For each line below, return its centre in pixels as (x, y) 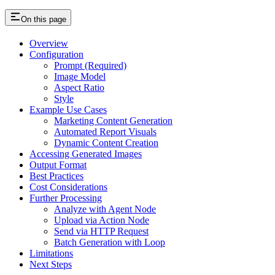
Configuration (56, 55)
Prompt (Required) (90, 66)
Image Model (80, 77)
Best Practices (56, 176)
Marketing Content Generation (113, 121)
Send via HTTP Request (101, 231)
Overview (49, 44)
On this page (44, 20)
